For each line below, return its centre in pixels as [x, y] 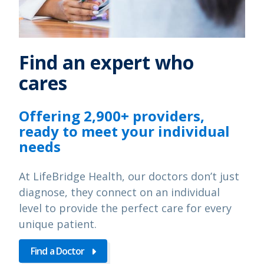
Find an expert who [106, 62]
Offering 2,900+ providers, [112, 115]
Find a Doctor [58, 251]
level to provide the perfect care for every [125, 208]
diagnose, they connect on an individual [119, 192]
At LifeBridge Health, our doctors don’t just [129, 176]
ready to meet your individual [124, 131]
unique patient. [58, 224]
